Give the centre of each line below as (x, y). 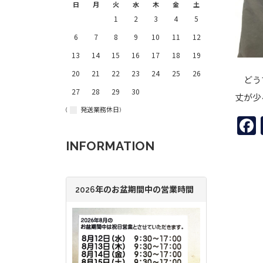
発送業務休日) (99, 110)
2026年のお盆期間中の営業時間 (134, 190)
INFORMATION (110, 146)
